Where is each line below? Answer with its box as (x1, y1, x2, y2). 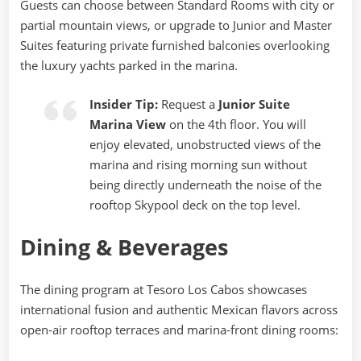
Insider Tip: (89, 95, 159, 112)
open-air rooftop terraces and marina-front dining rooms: (20, 322, 338, 338)
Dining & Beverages (20, 232, 228, 262)
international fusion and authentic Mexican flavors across (20, 301, 338, 318)
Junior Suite (218, 95, 291, 112)
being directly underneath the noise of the (89, 176, 322, 193)
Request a (158, 95, 219, 112)
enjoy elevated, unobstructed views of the (89, 135, 322, 152)
